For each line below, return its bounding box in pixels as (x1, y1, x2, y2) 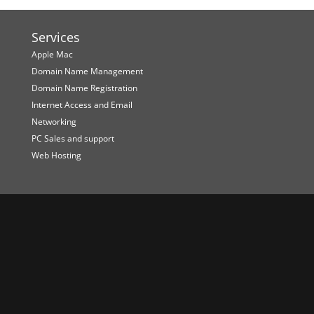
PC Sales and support (31, 132, 114, 145)
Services (31, 29, 80, 46)
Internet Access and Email (31, 99, 132, 111)
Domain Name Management (31, 65, 143, 78)
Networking (31, 116, 76, 128)
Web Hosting (31, 149, 81, 162)
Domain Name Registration (31, 82, 137, 95)
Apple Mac (31, 48, 73, 61)
